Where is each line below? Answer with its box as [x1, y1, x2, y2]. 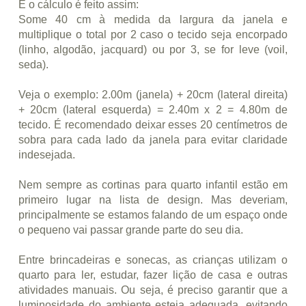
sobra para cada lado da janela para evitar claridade [18, 134, 288, 146]
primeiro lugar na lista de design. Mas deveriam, [18, 194, 288, 206]
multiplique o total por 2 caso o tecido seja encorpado [18, 29, 288, 41]
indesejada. [18, 149, 75, 161]
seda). [18, 59, 48, 71]
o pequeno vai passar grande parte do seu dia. [18, 224, 246, 236]
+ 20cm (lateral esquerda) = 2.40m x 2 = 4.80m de [18, 104, 288, 116]
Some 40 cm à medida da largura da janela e [18, 14, 288, 26]
